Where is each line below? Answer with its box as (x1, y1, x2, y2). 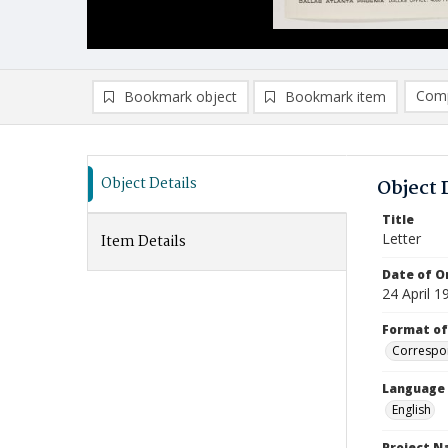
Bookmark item (285, 87, 386, 106)
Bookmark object (124, 87, 237, 106)
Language (382, 380, 445, 397)
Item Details (101, 230, 186, 254)
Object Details (101, 172, 197, 196)
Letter (382, 229, 421, 248)
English (392, 401, 431, 418)
